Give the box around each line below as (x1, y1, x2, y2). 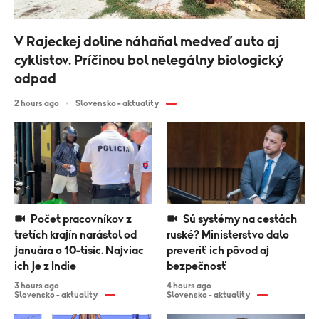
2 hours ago (14, 98, 59, 108)
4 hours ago (167, 281, 211, 291)
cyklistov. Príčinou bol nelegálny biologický (14, 53, 283, 68)
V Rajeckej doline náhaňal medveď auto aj (14, 34, 279, 49)
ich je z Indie (14, 261, 76, 273)
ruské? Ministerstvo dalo (167, 229, 289, 241)
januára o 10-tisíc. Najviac (14, 245, 144, 257)
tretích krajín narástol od (14, 229, 137, 241)
